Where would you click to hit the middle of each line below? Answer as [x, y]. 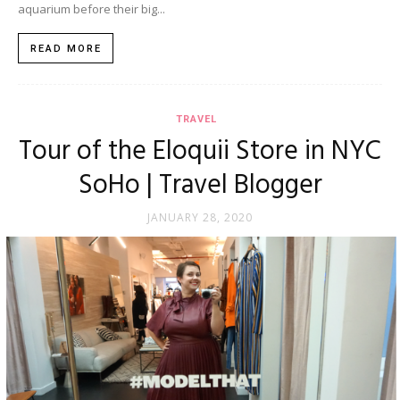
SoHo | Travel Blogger [200, 185]
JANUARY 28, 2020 [200, 217]
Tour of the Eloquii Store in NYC [200, 151]
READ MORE [66, 48]
